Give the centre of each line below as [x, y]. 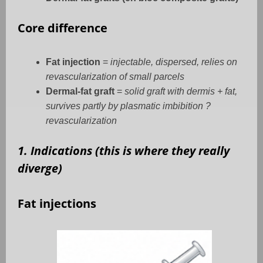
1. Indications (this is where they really [124, 151]
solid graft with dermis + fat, [181, 92]
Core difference [63, 28]
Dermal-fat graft [80, 92]
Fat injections [57, 204]
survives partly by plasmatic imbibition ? [128, 106]
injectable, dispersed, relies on [174, 62]
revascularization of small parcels [115, 77]
